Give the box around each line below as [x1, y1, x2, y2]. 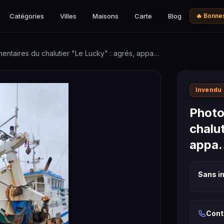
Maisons [92, 11, 118, 20]
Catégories [9, 11, 44, 20]
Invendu [195, 86, 222, 93]
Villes [60, 11, 76, 20]
